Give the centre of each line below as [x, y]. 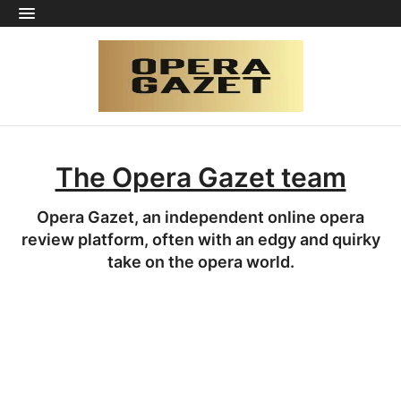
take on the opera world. [200, 262]
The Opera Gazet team [200, 177]
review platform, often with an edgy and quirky [200, 239]
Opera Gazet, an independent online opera [200, 217]
